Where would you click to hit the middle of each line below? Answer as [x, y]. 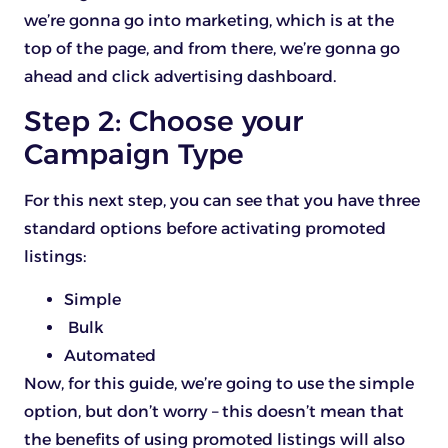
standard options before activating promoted [205, 229]
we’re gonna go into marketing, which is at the [209, 20]
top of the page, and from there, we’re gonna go [212, 48]
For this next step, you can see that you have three [222, 201]
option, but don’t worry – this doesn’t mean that [214, 411]
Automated [110, 355]
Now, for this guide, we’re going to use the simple [219, 383]
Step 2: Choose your [163, 121]
